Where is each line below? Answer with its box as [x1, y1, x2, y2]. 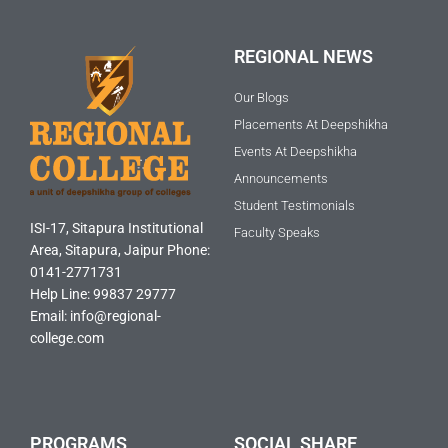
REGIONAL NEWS [234, 45, 373, 67]
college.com [30, 329, 104, 346]
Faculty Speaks [234, 224, 320, 240]
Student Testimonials [234, 197, 355, 213]
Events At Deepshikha [234, 143, 357, 159]
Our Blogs [234, 89, 289, 105]
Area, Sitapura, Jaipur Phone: [30, 241, 210, 258]
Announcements [234, 170, 328, 186]
